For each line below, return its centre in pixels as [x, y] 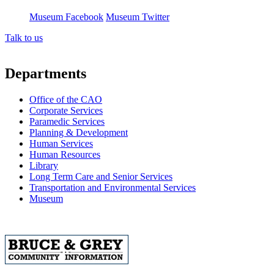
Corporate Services [66, 110]
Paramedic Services [67, 121]
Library [44, 165]
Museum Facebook [66, 17]
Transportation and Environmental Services [113, 187]
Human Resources [65, 154]
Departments [46, 73]
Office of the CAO [66, 99]
